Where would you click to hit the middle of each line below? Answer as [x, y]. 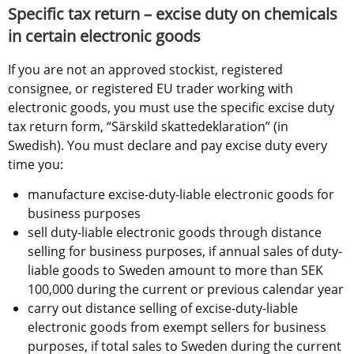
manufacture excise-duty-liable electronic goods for [181, 195]
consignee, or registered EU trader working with [151, 89]
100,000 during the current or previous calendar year [186, 290]
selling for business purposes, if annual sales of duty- [185, 252]
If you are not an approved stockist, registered [145, 70]
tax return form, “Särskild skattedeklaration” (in [148, 127]
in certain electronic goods [104, 36]
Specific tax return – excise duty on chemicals [173, 14]
